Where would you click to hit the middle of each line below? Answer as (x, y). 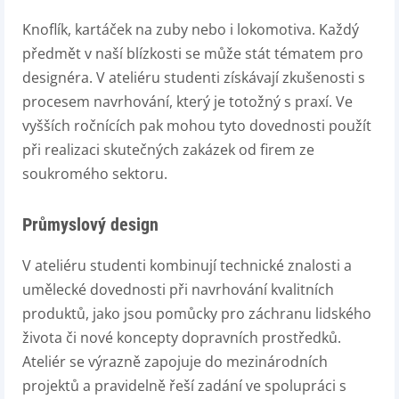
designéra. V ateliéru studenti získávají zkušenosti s (194, 77)
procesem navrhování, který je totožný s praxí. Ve (187, 102)
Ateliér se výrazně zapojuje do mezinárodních (175, 362)
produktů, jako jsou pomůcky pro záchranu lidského (197, 313)
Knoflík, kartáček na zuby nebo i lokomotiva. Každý (191, 29)
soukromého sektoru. (95, 174)
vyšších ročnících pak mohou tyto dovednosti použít (197, 126)
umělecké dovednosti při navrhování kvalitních (178, 289)
